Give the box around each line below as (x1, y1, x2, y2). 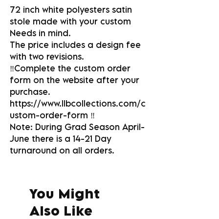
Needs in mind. (10, 28, 71, 39)
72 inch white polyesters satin (10, 4, 132, 15)
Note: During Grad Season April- (10, 122, 145, 132)
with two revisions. (10, 51, 84, 62)
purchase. (10, 87, 50, 97)
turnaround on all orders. (10, 145, 114, 156)
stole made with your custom (10, 16, 131, 27)
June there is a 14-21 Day (10, 133, 111, 144)
